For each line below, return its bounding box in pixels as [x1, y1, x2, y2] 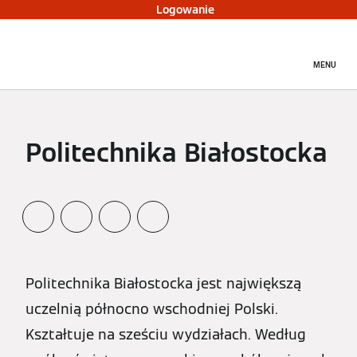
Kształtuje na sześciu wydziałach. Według [25, 325, 306, 343]
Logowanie [155, 2, 214, 17]
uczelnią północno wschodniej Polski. [25, 300, 278, 318]
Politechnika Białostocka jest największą [25, 274, 301, 292]
